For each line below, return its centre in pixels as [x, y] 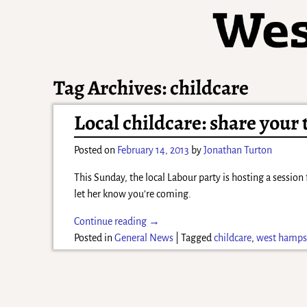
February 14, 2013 [153, 150]
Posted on [96, 150]
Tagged [197, 237]
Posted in [94, 237]
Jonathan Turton [238, 150]
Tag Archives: [112, 87]
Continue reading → [117, 221]
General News [144, 237]
